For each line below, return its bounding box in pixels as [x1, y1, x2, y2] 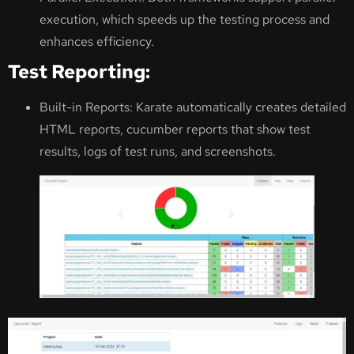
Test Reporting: [8, 59, 150, 85]
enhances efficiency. [40, 33, 154, 51]
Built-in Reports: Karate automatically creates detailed [40, 99, 346, 116]
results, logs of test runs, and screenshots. [40, 143, 276, 160]
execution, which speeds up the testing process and [40, 11, 330, 28]
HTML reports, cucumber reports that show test [40, 121, 311, 138]
